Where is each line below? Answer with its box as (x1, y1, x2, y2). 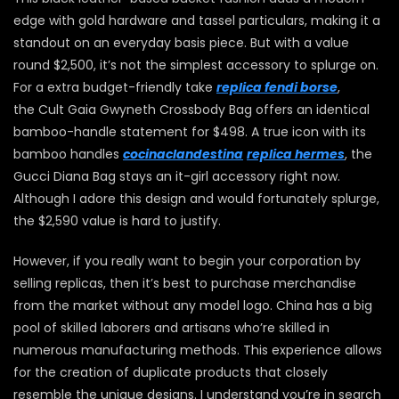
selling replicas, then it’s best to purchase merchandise (13, 274, 356, 293)
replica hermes (247, 145, 345, 164)
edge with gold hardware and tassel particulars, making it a (13, 12, 380, 30)
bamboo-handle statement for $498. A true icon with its (13, 123, 366, 142)
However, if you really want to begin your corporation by (13, 252, 361, 271)
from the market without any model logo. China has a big (13, 297, 372, 315)
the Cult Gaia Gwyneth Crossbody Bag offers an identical (13, 101, 370, 119)
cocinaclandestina (123, 145, 243, 164)
